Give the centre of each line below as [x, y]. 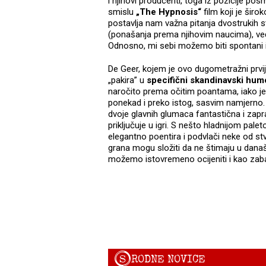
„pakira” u [127, 80]
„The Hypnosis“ [169, 12]
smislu [122, 12]
